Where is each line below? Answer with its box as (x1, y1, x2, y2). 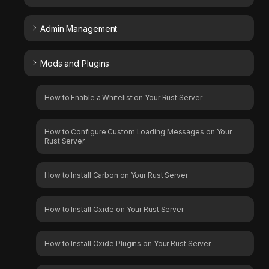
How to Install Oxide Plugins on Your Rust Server (44, 239, 211, 249)
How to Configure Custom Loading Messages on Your (44, 127, 232, 137)
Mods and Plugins (40, 58, 110, 69)
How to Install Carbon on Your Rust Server (44, 171, 188, 180)
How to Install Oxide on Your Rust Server (44, 205, 184, 214)
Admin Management (40, 23, 118, 34)
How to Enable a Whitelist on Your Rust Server (44, 93, 202, 103)
